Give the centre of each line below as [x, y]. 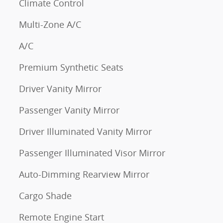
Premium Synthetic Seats [71, 67]
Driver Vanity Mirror [60, 89]
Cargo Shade [45, 196]
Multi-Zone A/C [50, 24]
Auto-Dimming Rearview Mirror [84, 174]
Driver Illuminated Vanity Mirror [85, 131]
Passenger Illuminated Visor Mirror [92, 153]
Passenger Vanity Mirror [69, 110]
